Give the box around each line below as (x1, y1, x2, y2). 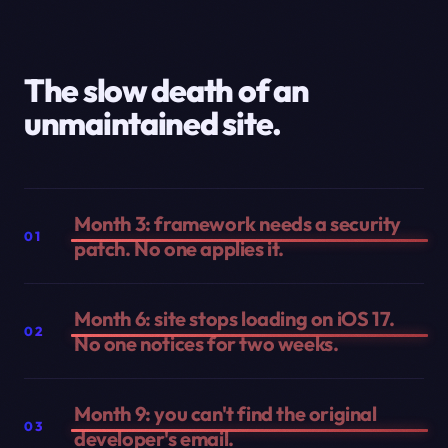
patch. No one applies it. (74, 236, 285, 262)
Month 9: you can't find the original (74, 401, 377, 427)
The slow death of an (24, 70, 309, 111)
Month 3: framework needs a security (74, 211, 402, 237)
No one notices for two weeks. (74, 331, 339, 357)
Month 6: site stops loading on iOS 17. (74, 306, 395, 332)
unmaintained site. (24, 103, 281, 144)
